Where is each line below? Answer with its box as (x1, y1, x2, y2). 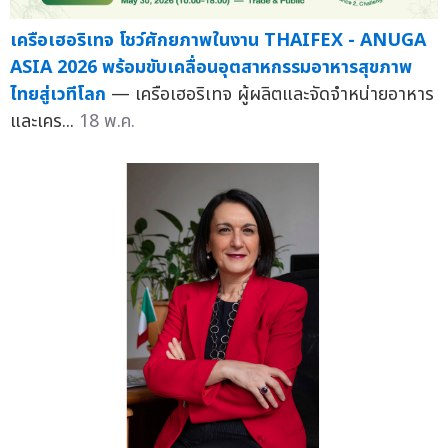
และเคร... (10, 108, 79, 136)
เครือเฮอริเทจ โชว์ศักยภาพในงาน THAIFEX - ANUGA (10, 27, 426, 55)
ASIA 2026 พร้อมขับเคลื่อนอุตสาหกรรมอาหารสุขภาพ (10, 54, 412, 82)
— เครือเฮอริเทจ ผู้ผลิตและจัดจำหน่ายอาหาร (111, 81, 434, 109)
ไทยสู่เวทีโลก (10, 81, 106, 109)
